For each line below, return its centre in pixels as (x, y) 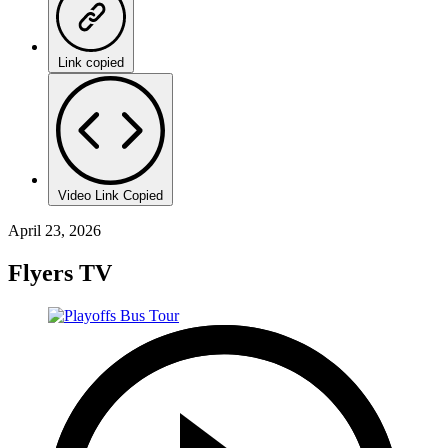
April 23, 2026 (54, 230)
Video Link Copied (110, 195)
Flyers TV (60, 272)
